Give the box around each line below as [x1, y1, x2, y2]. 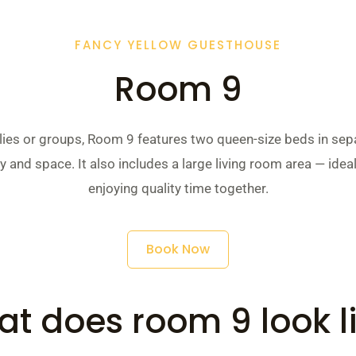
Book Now [146, 240, 210, 258]
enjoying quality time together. [87, 180, 269, 196]
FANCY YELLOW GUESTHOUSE [75, 37, 281, 53]
